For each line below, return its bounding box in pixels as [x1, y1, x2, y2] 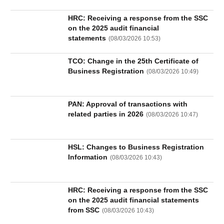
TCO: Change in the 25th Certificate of [68, 57, 199, 65]
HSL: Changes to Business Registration [68, 143, 204, 151]
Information [68, 153, 108, 161]
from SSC [68, 206, 100, 214]
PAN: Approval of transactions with [68, 100, 188, 108]
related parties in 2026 [68, 110, 144, 118]
